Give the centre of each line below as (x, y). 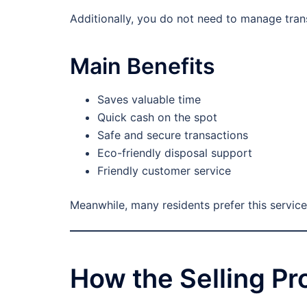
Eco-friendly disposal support (175, 152)
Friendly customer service (164, 170)
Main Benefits (143, 66)
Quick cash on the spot (157, 117)
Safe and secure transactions (173, 135)
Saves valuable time (149, 99)
